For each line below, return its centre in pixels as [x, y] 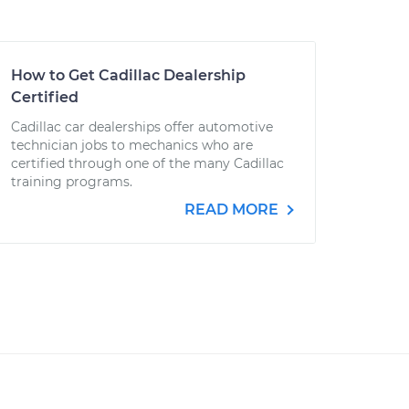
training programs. [72, 182]
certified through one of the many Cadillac [147, 163]
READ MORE [233, 210]
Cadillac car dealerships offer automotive [142, 127]
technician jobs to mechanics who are [132, 145]
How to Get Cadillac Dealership [128, 75]
